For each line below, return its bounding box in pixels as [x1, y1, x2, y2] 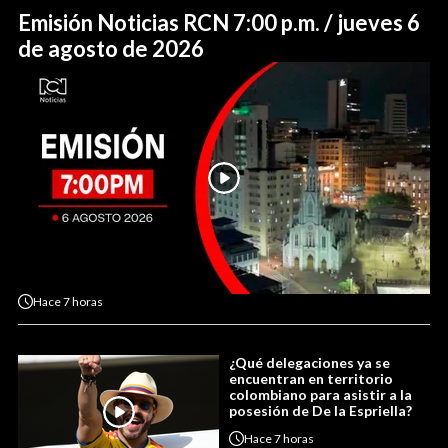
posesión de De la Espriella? [229, 402, 412, 420]
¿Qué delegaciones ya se [229, 354, 390, 372]
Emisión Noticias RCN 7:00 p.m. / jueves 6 [18, 9, 420, 37]
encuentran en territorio [229, 370, 393, 388]
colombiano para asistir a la [229, 386, 412, 404]
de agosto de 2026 [18, 35, 204, 63]
